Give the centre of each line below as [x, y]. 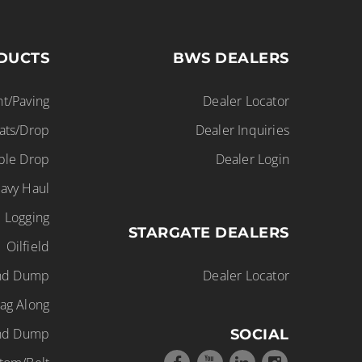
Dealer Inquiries [242, 130]
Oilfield [28, 246]
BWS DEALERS [231, 58]
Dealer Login [252, 159]
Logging [27, 217]
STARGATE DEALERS [208, 233]
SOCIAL [259, 335]
